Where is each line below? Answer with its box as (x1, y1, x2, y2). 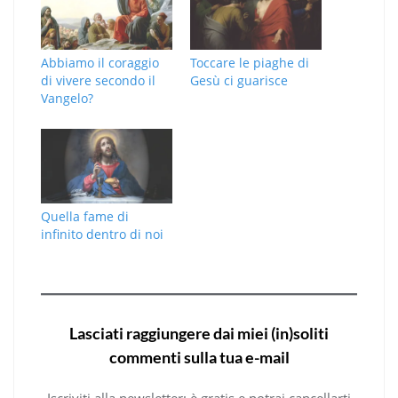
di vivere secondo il (41, 71, 155, 89)
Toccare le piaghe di (190, 53, 309, 71)
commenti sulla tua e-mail (108, 347, 290, 368)
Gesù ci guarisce (190, 71, 288, 89)
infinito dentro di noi (41, 226, 163, 243)
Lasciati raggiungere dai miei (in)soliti (69, 323, 329, 344)
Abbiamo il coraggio (41, 53, 159, 71)
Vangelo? (41, 89, 93, 107)
